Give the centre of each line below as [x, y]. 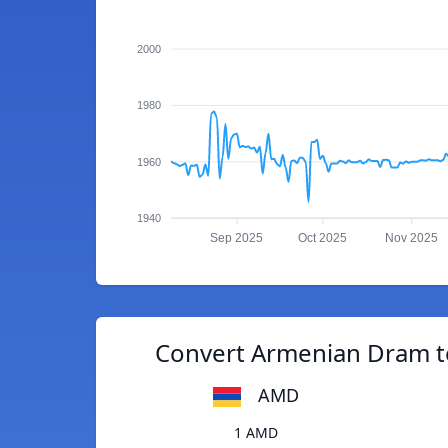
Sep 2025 [237, 238]
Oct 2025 [323, 238]
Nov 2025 [412, 238]
